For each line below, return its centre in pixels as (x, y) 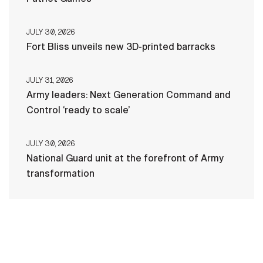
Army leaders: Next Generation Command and (129, 95)
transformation (60, 173)
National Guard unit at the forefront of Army (125, 158)
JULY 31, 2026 (50, 80)
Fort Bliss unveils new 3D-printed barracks (121, 46)
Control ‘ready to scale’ (78, 110)
